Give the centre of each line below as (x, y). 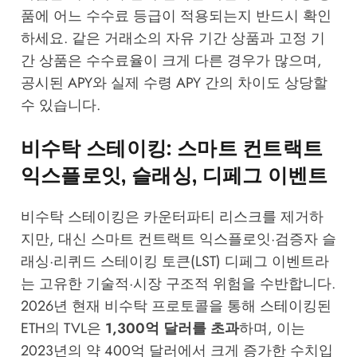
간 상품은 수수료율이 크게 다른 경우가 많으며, (171, 60)
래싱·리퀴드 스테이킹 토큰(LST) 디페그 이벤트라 (175, 261)
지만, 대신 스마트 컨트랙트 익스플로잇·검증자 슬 (178, 239)
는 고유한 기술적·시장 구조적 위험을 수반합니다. (178, 283)
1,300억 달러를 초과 (172, 328)
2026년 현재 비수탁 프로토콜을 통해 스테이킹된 (176, 306)
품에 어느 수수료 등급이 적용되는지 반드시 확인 (176, 16)
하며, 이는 (272, 328)
